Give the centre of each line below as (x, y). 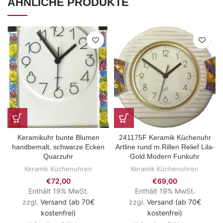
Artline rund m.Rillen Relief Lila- (165, 147)
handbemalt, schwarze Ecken (58, 147)
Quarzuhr (58, 157)
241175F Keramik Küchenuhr (165, 138)
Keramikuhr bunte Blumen (58, 138)
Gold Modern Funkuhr (165, 157)
